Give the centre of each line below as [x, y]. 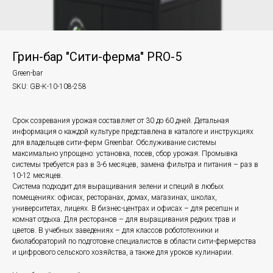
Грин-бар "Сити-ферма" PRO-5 [97, 57]
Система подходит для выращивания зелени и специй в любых [118, 186]
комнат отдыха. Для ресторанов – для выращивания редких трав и [124, 219]
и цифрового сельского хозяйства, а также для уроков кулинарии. [123, 252]
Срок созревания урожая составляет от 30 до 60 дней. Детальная [121, 121]
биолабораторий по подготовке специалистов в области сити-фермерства [134, 241]
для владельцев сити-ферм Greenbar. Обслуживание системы [114, 143]
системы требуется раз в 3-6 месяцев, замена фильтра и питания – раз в [135, 165]
